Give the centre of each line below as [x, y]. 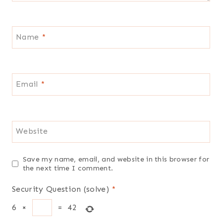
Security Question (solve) [61, 189]
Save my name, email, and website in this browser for [116, 159]
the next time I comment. [68, 168]
